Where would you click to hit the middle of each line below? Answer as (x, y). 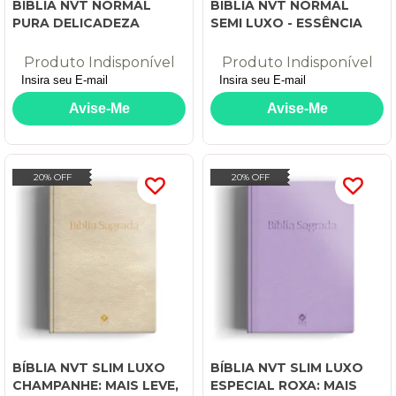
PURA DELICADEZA (76, 23)
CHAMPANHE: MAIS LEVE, (95, 385)
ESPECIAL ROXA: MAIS (284, 385)
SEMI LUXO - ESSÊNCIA (286, 23)
